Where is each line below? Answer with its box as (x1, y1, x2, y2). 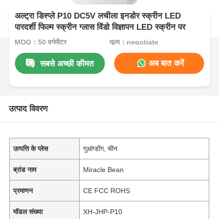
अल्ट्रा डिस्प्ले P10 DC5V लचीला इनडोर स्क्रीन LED (15, 11, 181, 21)
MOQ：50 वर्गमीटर (15, 38, 67, 46)
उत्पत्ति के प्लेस (13, 144, 48, 153)
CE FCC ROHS (83, 186, 131, 195)
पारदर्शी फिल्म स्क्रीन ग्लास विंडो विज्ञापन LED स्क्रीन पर (15, 22, 186, 32)
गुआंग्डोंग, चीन (83, 144, 118, 153)
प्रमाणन (13, 186, 33, 195)
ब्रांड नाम (13, 165, 37, 174)
